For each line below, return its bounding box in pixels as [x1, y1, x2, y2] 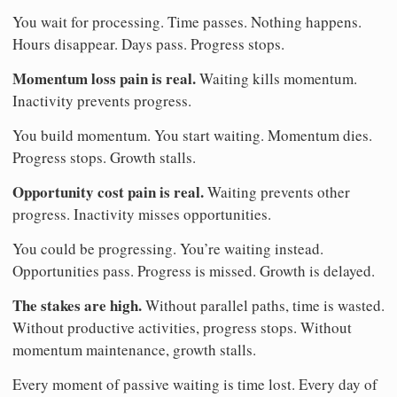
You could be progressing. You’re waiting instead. [12, 238, 323, 260]
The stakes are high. [12, 294, 142, 317]
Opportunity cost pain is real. [12, 181, 204, 204]
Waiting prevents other [204, 182, 350, 203]
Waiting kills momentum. [196, 68, 357, 90]
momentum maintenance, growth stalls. [12, 339, 256, 361]
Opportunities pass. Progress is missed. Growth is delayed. [12, 261, 375, 282]
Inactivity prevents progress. [12, 90, 191, 112]
